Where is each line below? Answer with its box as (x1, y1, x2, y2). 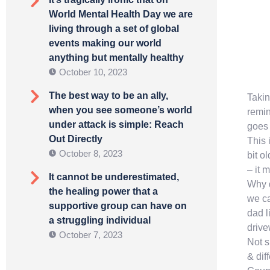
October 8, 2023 (59, 148, 122, 159)
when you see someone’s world (49, 105, 192, 116)
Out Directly (49, 134, 102, 145)
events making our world (49, 38, 162, 49)
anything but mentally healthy (49, 52, 184, 63)
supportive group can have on (49, 201, 187, 212)
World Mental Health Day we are (49, 9, 193, 20)
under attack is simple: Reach (49, 119, 184, 130)
